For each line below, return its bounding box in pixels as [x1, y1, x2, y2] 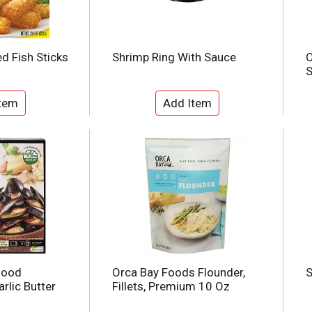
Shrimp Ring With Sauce [112, 50, 236, 65]
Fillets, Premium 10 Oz [112, 279, 230, 294]
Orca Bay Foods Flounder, [112, 265, 245, 280]
